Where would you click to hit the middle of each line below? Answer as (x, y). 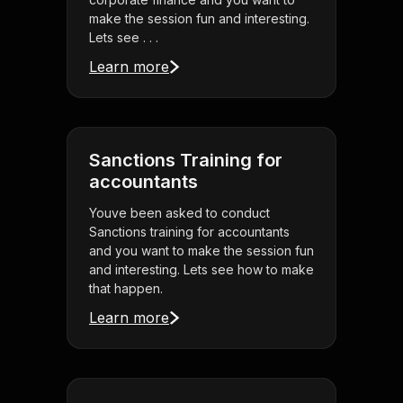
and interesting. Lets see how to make (201, 270)
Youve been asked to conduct (179, 213)
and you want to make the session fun (201, 251)
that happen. (126, 289)
